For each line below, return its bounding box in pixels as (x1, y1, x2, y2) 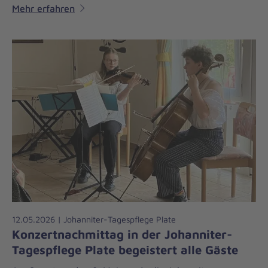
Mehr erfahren (12, 2, 75, 14)
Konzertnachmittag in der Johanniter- (12, 226, 232, 241)
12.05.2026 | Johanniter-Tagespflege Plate (12, 214, 176, 224)
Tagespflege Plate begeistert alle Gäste (12, 242, 238, 257)
